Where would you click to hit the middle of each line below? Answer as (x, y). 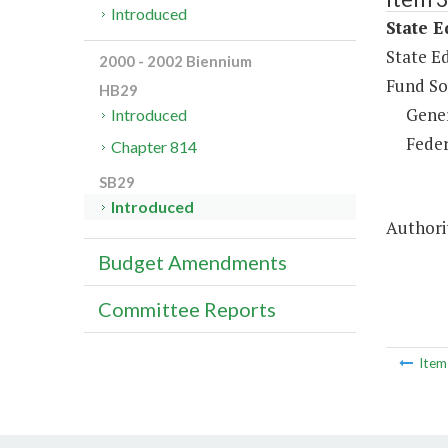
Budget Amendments (192, 262)
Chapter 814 (154, 147)
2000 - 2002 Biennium (175, 61)
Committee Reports (187, 309)
